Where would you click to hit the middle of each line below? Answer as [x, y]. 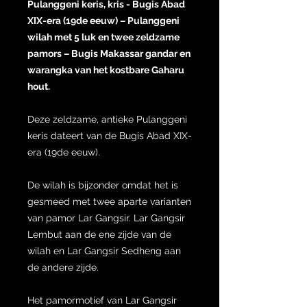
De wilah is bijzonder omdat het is [103, 185]
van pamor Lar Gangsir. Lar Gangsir [106, 218]
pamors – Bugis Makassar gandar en [109, 53]
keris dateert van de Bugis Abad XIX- [110, 135]
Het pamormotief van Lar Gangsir [102, 300]
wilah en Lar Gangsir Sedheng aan [104, 250]
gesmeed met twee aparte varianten [109, 201]
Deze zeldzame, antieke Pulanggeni [107, 119]
